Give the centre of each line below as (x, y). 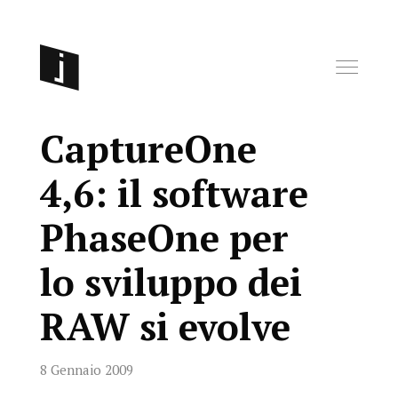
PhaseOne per (164, 237)
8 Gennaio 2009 (86, 370)
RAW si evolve (165, 326)
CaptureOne (148, 148)
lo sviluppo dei (171, 282)
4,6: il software (174, 193)
